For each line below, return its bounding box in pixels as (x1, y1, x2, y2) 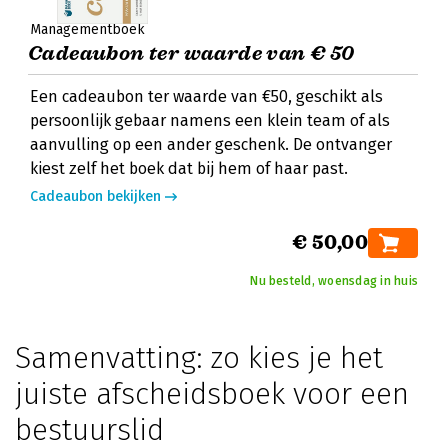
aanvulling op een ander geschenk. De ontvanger (30, 135, 392, 154)
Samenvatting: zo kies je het (15, 340, 383, 376)
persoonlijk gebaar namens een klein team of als (30, 111, 390, 130)
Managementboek (30, 21, 145, 38)
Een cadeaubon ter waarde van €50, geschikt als (30, 87, 383, 106)
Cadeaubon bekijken (30, 188, 161, 205)
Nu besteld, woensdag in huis (250, 274, 418, 288)
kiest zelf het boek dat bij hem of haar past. (30, 159, 348, 178)
